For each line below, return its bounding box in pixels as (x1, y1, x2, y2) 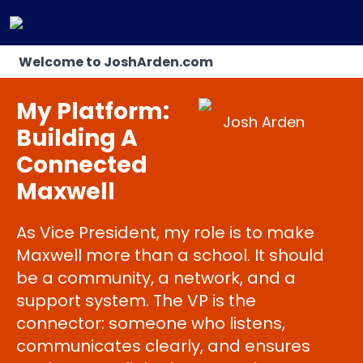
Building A (16, 122, 138, 154)
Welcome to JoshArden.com (16, 53, 213, 71)
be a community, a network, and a (16, 267, 296, 289)
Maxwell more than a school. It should (16, 244, 324, 267)
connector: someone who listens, (16, 312, 285, 335)
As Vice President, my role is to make (16, 221, 314, 244)
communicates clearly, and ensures (16, 335, 310, 357)
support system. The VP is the (16, 289, 256, 312)
